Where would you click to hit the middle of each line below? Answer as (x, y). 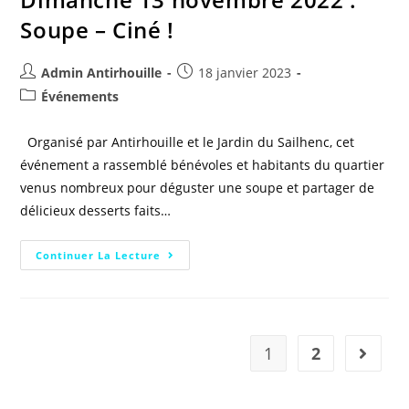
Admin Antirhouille (102, 73)
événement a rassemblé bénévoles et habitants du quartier (203, 165)
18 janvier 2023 (245, 73)
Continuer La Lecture (99, 256)
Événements (80, 97)
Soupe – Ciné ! (97, 30)
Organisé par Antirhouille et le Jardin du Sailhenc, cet (188, 142)
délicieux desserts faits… (96, 211)
